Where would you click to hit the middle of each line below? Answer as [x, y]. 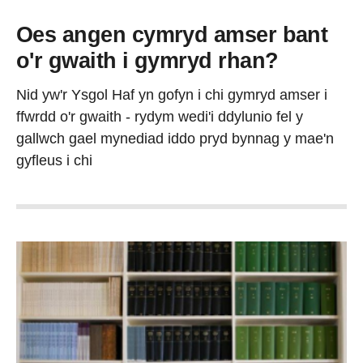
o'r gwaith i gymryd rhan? [147, 60]
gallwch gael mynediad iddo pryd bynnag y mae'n [175, 139]
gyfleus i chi [54, 160]
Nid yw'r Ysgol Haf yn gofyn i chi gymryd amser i [172, 95]
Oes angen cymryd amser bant [172, 34]
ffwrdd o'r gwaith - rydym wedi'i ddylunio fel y [160, 117]
